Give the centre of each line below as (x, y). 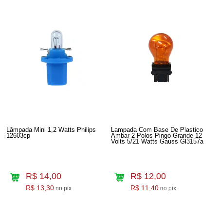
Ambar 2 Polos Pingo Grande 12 (157, 135)
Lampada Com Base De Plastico (157, 129)
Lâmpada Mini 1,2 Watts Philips (51, 129)
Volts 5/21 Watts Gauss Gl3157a (157, 141)
